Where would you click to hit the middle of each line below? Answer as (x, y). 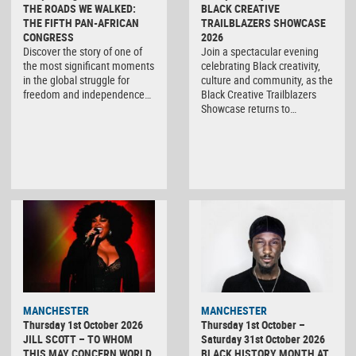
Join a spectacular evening (260, 52)
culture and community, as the (267, 80)
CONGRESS (48, 37)
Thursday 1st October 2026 (83, 325)
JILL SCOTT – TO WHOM (78, 339)
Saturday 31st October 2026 (263, 339)
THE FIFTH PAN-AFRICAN (81, 23)
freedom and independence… (87, 95)
